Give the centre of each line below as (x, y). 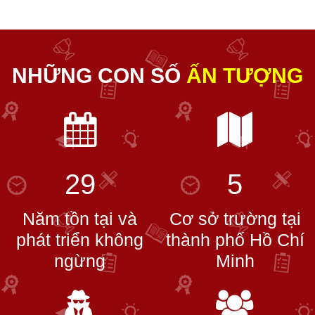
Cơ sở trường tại (235, 218)
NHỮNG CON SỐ (96, 75)
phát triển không (80, 239)
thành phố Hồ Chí (235, 239)
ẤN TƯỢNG (245, 75)
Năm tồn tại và (80, 218)
